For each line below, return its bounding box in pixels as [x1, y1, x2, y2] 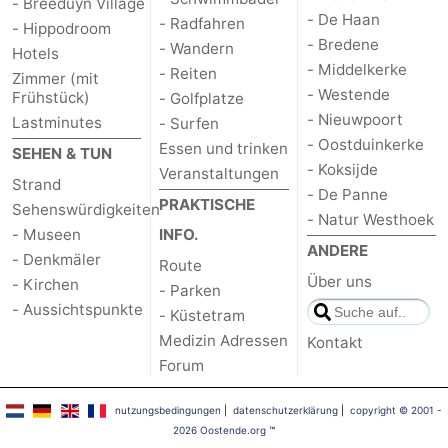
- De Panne [306, 184, 388, 204]
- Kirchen [12, 274, 79, 294]
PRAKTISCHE [159, 194, 256, 214]
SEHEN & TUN [12, 143, 112, 163]
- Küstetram [159, 305, 246, 325]
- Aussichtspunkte [12, 299, 143, 319]
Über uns [306, 271, 372, 291]
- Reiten [159, 63, 218, 83]
